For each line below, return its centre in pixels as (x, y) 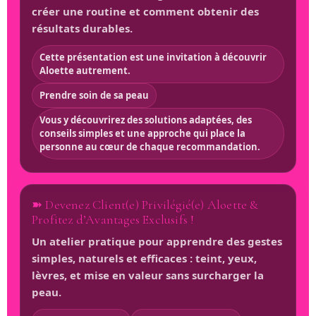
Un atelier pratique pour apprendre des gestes (157, 241)
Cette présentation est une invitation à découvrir (153, 57)
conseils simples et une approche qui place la (142, 133)
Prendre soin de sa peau (94, 95)
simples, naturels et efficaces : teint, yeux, (144, 258)
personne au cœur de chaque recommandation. (150, 146)
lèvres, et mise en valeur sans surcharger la (148, 275)
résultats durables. (82, 28)
